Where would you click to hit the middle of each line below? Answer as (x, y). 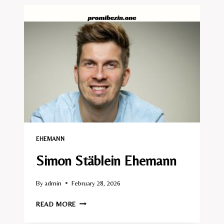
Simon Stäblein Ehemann (106, 160)
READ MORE (56, 204)
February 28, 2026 (96, 183)
